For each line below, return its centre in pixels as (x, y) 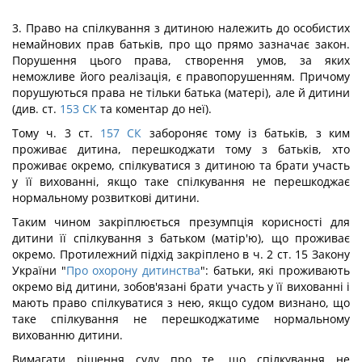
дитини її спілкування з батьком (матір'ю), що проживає (181, 238)
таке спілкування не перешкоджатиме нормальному (181, 319)
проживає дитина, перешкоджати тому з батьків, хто (181, 149)
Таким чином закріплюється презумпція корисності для (181, 222)
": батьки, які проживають (276, 270)
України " (39, 270)
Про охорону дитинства (133, 270)
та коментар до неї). (154, 109)
